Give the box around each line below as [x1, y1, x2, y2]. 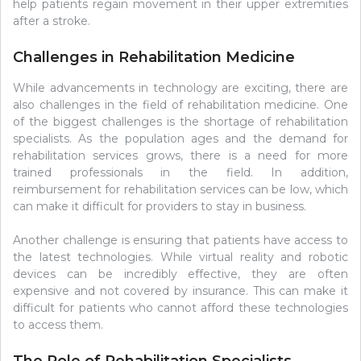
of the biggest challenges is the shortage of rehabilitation [13, 114, 348, 130]
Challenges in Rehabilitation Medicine [13, 48, 295, 66]
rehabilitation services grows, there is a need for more [13, 148, 348, 164]
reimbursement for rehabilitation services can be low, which [13, 182, 348, 197]
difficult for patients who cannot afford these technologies [13, 301, 348, 316]
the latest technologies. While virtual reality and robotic [13, 250, 348, 265]
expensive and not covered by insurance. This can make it [13, 284, 348, 299]
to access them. [13, 317, 103, 333]
